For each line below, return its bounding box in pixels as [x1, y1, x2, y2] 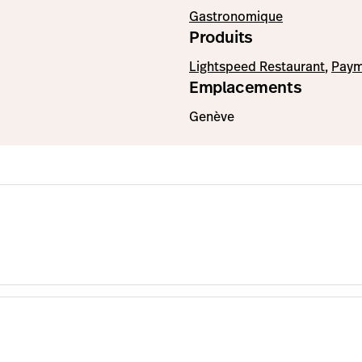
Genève [189, 107, 234, 127]
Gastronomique [189, 7, 283, 27]
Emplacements [189, 76, 302, 99]
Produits [189, 26, 253, 49]
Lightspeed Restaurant [189, 57, 325, 77]
